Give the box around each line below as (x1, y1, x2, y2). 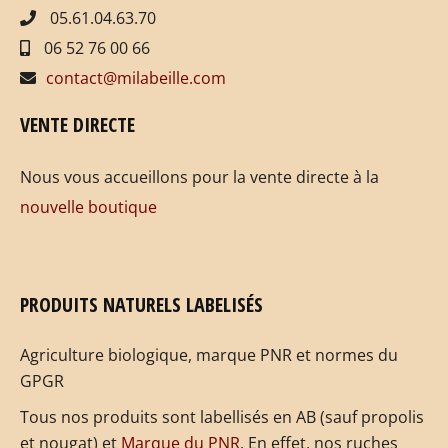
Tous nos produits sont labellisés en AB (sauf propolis (20, 405, 424, 428)
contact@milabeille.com (46, 66, 226, 89)
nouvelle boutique (20, 195, 157, 218)
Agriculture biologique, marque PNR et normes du (20, 343, 398, 366)
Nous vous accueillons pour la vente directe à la (20, 165, 379, 188)
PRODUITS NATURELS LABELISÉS (20, 290, 263, 318)
